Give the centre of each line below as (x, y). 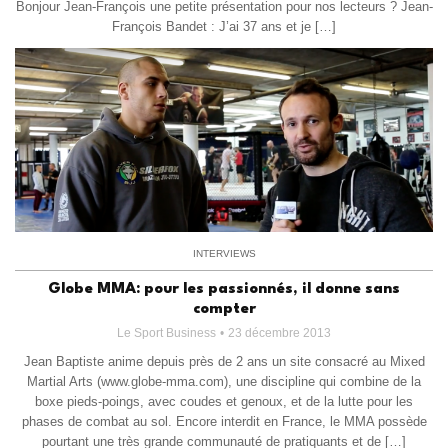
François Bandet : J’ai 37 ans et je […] (224, 27)
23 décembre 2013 (279, 332)
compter (224, 309)
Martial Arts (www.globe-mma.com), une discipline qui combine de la (224, 381)
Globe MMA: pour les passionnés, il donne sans (224, 289)
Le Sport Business (166, 332)
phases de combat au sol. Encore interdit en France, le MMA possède (224, 421)
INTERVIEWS (224, 254)
